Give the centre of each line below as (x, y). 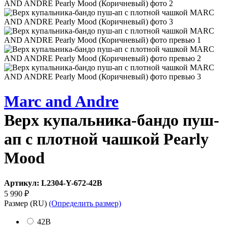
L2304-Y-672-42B (72, 183)
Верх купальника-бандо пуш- (112, 120)
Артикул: (23, 183)
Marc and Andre (61, 102)
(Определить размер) (85, 203)
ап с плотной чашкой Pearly (106, 139)
